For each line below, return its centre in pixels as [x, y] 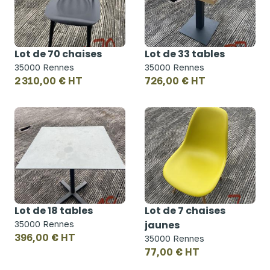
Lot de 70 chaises [58, 54]
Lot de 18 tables [54, 211]
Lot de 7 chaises [185, 211]
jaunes [162, 225]
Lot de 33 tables [185, 54]
